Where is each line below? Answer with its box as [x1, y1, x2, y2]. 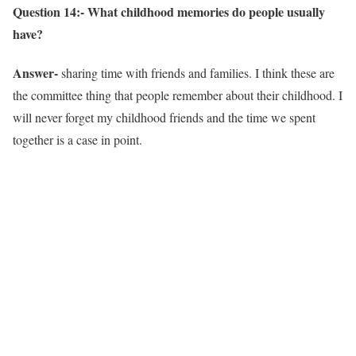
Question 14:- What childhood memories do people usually [13, 2, 325, 21]
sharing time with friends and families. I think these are [61, 64, 335, 82]
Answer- [13, 64, 61, 83]
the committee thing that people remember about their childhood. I [13, 87, 342, 104]
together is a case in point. [13, 131, 142, 149]
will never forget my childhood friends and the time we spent [13, 109, 315, 126]
